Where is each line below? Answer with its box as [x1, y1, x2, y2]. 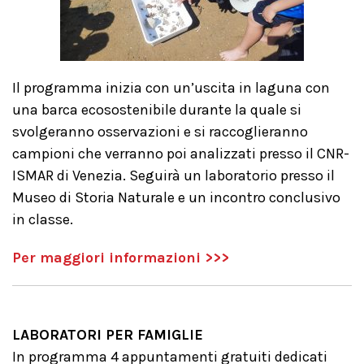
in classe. [12, 210, 73, 228]
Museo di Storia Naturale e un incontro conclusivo [12, 188, 340, 206]
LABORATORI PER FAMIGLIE [12, 326, 203, 344]
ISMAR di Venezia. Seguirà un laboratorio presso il [12, 167, 335, 184]
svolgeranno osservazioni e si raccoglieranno [12, 123, 308, 141]
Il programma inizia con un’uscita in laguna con [12, 79, 330, 97]
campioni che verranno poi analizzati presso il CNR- [12, 145, 349, 162]
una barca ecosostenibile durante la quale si [12, 101, 301, 119]
